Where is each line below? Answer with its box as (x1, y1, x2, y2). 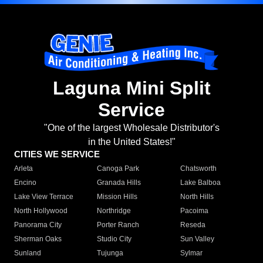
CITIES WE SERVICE (14, 149, 100, 160)
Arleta (14, 164, 33, 173)
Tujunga (97, 249, 124, 258)
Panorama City (14, 221, 62, 230)
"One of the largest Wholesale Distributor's (43, 123, 220, 133)
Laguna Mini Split (52, 77, 211, 99)
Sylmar (180, 249, 203, 258)
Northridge (97, 207, 131, 215)
